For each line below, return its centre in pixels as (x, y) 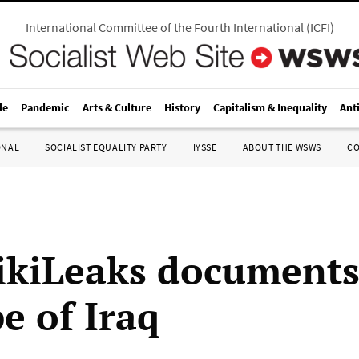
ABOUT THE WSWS (282, 147)
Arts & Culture (117, 107)
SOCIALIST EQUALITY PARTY (106, 147)
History (182, 107)
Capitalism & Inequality (270, 107)
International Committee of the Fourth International (164, 27)
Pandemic (45, 107)
